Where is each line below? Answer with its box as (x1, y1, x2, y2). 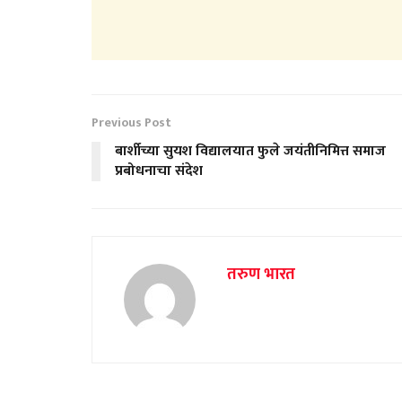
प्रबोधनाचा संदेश (115, 158, 203, 183)
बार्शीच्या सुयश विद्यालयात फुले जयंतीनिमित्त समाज (115, 138, 386, 163)
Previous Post (92, 111, 171, 133)
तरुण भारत (227, 260, 295, 288)
